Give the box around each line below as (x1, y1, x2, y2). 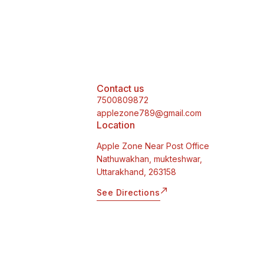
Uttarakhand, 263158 (97, 167, 176, 177)
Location (97, 119, 135, 131)
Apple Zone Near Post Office (97, 141, 209, 151)
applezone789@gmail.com (97, 108, 202, 118)
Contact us (97, 82, 144, 95)
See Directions (97, 187, 160, 198)
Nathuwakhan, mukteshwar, (97, 154, 202, 164)
